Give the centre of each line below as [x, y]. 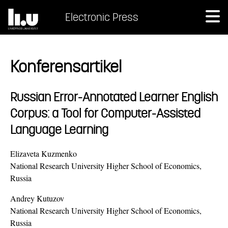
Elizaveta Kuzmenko [44, 153]
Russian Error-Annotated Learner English [114, 96]
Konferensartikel [66, 67]
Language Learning [59, 129]
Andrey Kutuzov [37, 198]
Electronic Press [102, 17]
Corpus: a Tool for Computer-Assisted [105, 113]
